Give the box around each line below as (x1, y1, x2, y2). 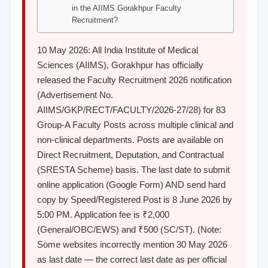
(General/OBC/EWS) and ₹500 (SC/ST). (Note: (37, 224, 221, 234)
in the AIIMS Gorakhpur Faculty (72, 4, 182, 13)
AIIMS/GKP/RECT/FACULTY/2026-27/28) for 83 (37, 105, 226, 115)
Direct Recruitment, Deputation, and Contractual (37, 150, 224, 160)
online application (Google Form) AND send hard (37, 179, 226, 190)
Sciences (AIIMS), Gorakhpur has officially (37, 60, 203, 70)
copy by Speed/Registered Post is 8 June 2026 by (37, 194, 232, 205)
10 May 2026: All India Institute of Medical (37, 45, 198, 55)
